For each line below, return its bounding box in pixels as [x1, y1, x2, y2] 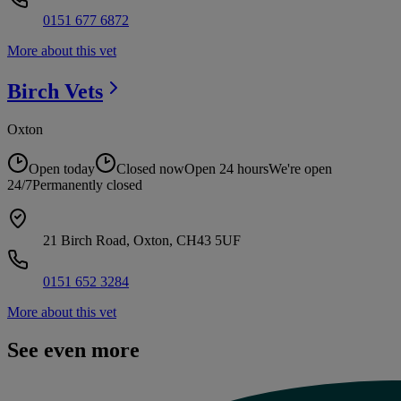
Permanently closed [32, 177, 142, 193]
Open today [29, 161, 95, 177]
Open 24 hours [184, 161, 269, 177]
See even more [7, 337, 140, 362]
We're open [269, 161, 332, 177]
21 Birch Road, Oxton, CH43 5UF [43, 233, 241, 249]
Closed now [116, 161, 184, 177]
